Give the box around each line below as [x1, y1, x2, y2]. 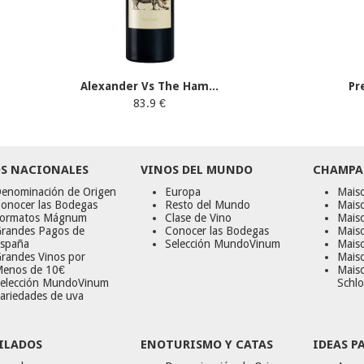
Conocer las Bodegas [165, 224, 270, 238]
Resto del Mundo [165, 198, 251, 212]
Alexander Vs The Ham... [80, 80, 219, 93]
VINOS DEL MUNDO [141, 162, 253, 178]
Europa [165, 185, 201, 199]
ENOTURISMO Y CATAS [141, 337, 274, 353]
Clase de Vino [165, 211, 232, 225]
